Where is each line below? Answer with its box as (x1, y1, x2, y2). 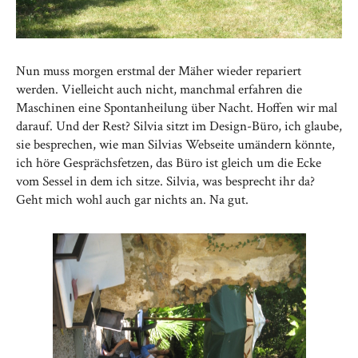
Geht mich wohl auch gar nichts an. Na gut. (16, 191, 249, 209)
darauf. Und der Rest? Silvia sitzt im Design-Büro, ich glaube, (16, 117, 342, 135)
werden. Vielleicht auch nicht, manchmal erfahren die (16, 81, 302, 98)
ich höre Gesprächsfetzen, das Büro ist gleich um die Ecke (16, 154, 321, 172)
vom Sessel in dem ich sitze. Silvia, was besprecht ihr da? (16, 173, 315, 190)
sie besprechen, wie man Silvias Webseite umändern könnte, (16, 136, 335, 153)
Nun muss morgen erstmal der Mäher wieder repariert (16, 62, 301, 80)
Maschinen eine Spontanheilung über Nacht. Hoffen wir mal (16, 99, 337, 117)
